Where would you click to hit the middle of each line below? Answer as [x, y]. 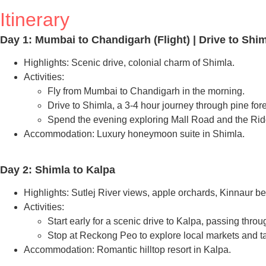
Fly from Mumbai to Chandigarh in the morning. [146, 91]
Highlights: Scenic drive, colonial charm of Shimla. [129, 62]
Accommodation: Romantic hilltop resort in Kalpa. [127, 250]
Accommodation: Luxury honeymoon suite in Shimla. [134, 134]
